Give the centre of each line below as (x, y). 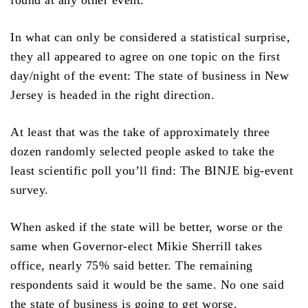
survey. (30, 190)
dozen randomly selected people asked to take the (142, 152)
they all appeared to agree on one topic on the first (145, 57)
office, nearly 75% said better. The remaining (132, 266)
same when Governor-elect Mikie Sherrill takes (136, 246)
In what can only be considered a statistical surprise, (150, 37)
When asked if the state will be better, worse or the (146, 227)
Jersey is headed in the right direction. (112, 95)
